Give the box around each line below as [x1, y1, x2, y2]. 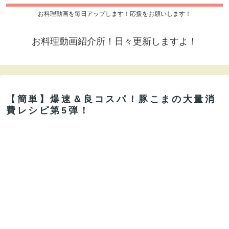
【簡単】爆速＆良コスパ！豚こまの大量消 [6, 94, 216, 105]
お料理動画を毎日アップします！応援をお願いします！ [38, 10, 191, 18]
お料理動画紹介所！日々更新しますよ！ [32, 36, 197, 47]
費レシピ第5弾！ [6, 105, 90, 116]
